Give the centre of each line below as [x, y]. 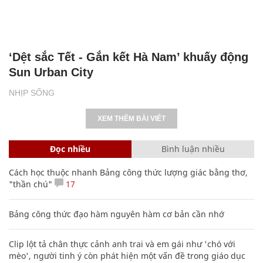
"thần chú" [31, 184]
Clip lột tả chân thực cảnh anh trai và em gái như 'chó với [122, 244]
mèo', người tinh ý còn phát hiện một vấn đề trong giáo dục [127, 255]
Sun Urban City [51, 72]
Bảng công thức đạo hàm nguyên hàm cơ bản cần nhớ [117, 214]
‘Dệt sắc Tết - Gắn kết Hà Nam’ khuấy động [129, 57]
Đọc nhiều [70, 149]
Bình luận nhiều [193, 149]
